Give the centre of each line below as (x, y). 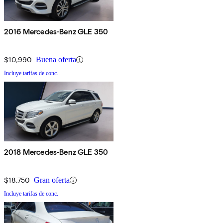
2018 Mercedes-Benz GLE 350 (56, 152)
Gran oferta (52, 180)
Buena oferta (56, 60)
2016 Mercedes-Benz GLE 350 (56, 32)
